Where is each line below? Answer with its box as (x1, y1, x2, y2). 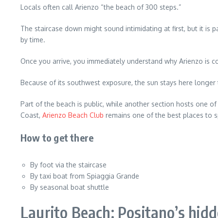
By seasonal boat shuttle (30, 183, 109, 191)
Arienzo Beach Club (42, 111, 104, 119)
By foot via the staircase (30, 161, 107, 169)
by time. (20, 36, 45, 44)
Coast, (20, 111, 42, 119)
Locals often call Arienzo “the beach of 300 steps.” (20, 3, 181, 11)
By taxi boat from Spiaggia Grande (30, 172, 139, 180)
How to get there (20, 131, 94, 144)
